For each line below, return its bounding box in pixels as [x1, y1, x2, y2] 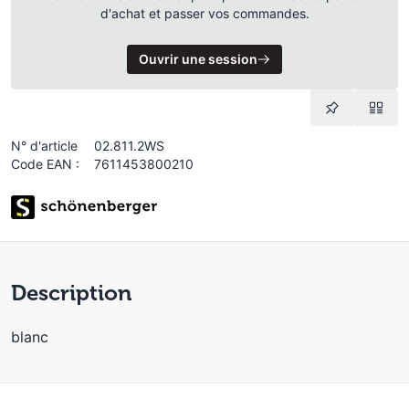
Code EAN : [11, 156, 79, 172]
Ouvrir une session [139, 51, 257, 67]
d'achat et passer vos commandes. [100, 5, 309, 21]
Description [11, 279, 131, 306]
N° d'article [11, 138, 78, 153]
